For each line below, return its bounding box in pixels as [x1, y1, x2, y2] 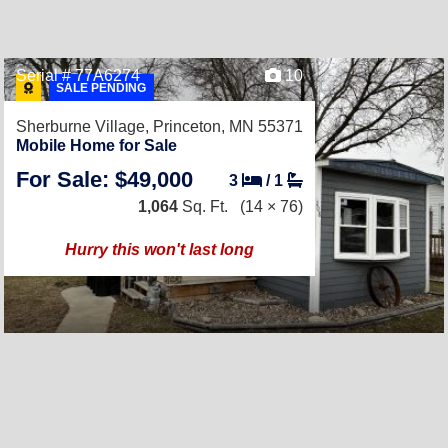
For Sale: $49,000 [16, 167, 193, 192]
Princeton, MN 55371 [153, 118, 303, 135]
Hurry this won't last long [65, 241, 254, 258]
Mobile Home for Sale [16, 137, 177, 154]
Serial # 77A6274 [16, 67, 140, 84]
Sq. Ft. [178, 198, 228, 215]
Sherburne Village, [16, 118, 153, 135]
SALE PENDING [56, 81, 147, 96]
